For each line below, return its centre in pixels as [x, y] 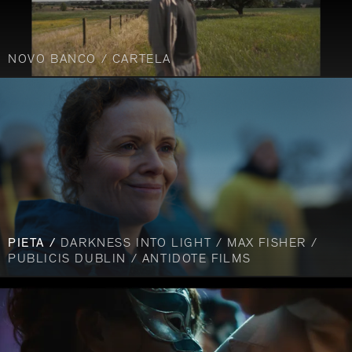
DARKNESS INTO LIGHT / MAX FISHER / [189, 244]
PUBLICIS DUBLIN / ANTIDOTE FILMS [130, 260]
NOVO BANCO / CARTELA [90, 60]
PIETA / [34, 244]
